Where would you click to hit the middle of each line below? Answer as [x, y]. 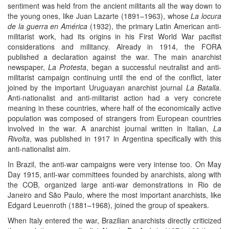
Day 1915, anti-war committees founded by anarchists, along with [114, 174]
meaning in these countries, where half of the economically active [114, 108]
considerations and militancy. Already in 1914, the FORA [114, 46]
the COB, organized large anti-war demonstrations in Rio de [114, 184]
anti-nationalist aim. [39, 148]
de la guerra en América [48, 26]
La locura [206, 16]
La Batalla [202, 87]
